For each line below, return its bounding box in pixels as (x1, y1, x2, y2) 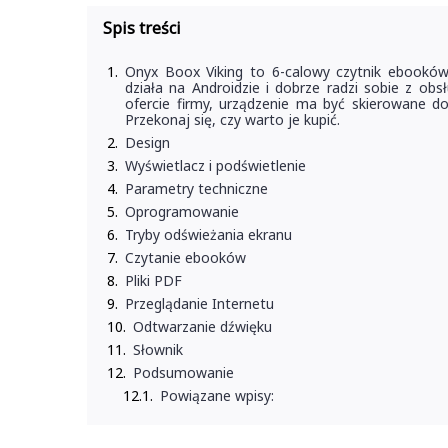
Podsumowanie (133, 363, 234, 382)
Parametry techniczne (125, 179, 268, 198)
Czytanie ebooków (125, 248, 246, 267)
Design (125, 133, 170, 152)
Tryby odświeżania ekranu (125, 225, 292, 244)
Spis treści (103, 17, 181, 39)
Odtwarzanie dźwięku (133, 317, 272, 336)
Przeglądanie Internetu (125, 294, 274, 313)
